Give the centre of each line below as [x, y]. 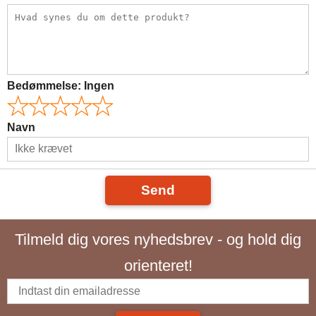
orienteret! [158, 265]
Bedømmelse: [45, 85]
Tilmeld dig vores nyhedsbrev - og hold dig [158, 239]
